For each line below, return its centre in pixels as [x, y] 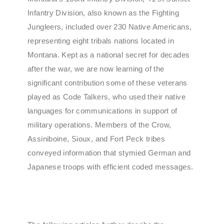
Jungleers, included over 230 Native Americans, [110, 27]
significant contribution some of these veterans [107, 83]
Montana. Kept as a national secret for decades [109, 55]
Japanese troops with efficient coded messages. [110, 167]
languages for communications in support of [102, 111]
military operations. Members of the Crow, [99, 125]
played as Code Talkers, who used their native [106, 97]
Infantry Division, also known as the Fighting [103, 13]
